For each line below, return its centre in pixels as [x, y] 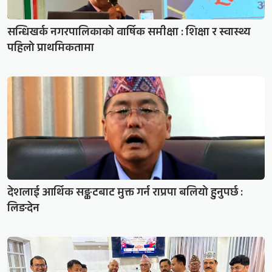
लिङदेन [23, 210]
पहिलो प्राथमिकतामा [51, 49]
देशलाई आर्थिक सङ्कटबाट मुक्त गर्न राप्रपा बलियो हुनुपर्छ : [125, 194]
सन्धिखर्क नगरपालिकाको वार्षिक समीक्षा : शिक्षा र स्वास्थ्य [129, 34]
